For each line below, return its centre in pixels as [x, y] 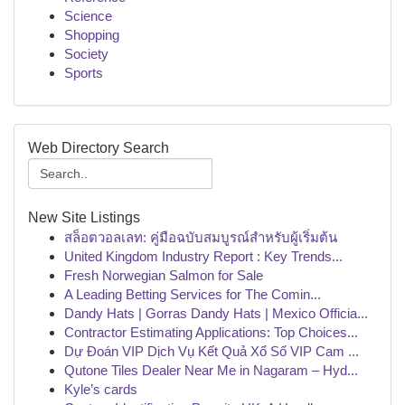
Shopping [92, 35]
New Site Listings [84, 217]
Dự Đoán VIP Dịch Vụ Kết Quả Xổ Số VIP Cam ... [212, 351]
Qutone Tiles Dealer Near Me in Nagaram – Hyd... [211, 370]
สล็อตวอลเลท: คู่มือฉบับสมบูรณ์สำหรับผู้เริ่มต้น [201, 237]
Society [86, 54]
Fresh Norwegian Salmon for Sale [164, 275]
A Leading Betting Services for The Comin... [193, 294]
